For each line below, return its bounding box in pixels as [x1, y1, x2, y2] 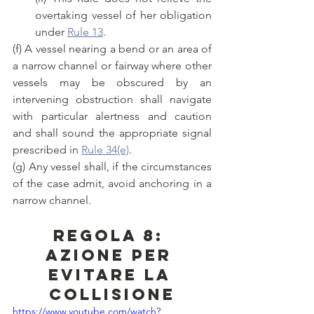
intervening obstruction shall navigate [13, 93, 212, 107]
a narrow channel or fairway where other [13, 59, 212, 73]
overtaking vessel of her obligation [35, 8, 212, 22]
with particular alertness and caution [13, 109, 212, 123]
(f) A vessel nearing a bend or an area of [13, 42, 212, 56]
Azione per [46, 245, 179, 266]
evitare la [48, 265, 177, 285]
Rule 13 [67, 25, 103, 39]
